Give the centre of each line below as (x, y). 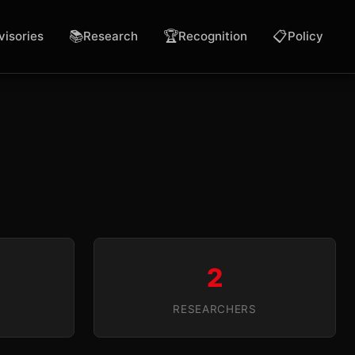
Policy (305, 36)
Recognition (213, 36)
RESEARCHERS (215, 309)
